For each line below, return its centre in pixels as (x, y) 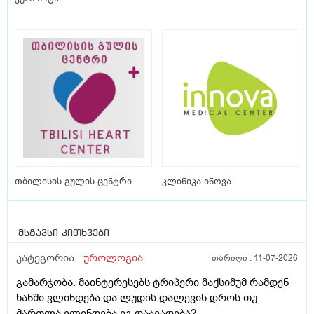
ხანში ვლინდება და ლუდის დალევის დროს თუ (137, 298)
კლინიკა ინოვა (197, 182)
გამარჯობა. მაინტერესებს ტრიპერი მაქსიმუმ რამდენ (152, 283)
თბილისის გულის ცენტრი (73, 182)
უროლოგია (113, 258)
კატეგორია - (50, 258)
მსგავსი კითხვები (64, 234)
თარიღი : (233, 258)
